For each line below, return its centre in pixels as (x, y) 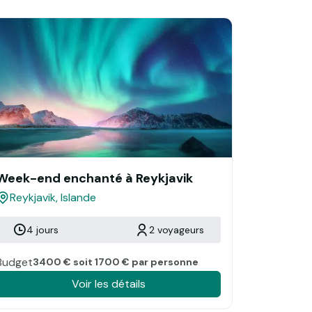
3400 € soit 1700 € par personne (116, 262)
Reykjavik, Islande (53, 197)
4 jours (42, 229)
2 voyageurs (177, 229)
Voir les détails (108, 283)
